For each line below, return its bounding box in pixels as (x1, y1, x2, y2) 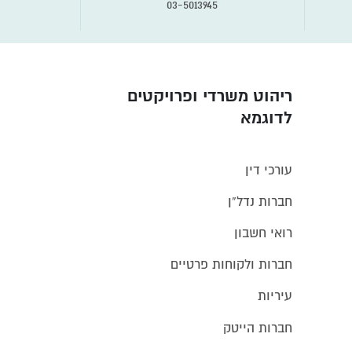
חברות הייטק (223, 320, 292, 336)
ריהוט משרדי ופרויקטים (127, 86, 292, 107)
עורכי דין (245, 162, 292, 178)
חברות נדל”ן (228, 193, 292, 210)
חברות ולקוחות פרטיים (170, 257, 292, 273)
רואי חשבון (234, 225, 292, 241)
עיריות (258, 288, 292, 305)
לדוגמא (240, 108, 292, 129)
